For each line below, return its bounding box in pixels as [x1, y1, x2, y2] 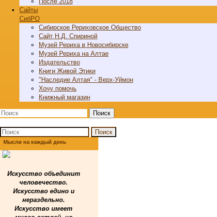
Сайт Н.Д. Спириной [39, 32, 97, 40]
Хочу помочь [39, 85, 77, 92]
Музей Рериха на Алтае [39, 50, 108, 57]
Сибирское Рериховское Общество [39, 24, 141, 31]
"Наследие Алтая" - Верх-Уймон [39, 76, 133, 83]
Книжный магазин [39, 93, 90, 101]
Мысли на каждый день [3, 139, 66, 145]
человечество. [19, 179, 68, 186]
